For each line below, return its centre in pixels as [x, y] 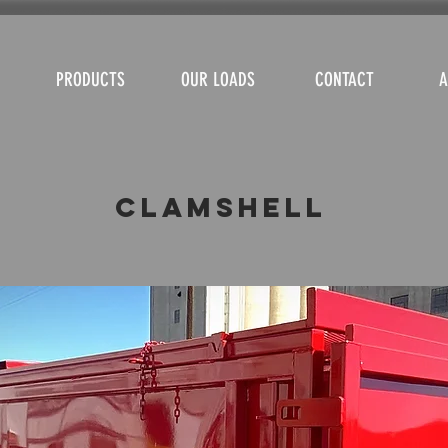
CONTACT [344, 79]
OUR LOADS [217, 79]
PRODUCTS [90, 79]
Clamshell [221, 206]
